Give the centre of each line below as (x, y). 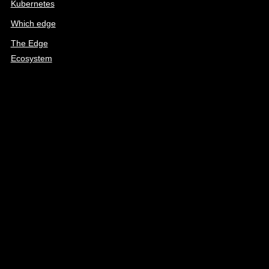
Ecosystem (31, 59)
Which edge (33, 24)
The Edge (29, 44)
